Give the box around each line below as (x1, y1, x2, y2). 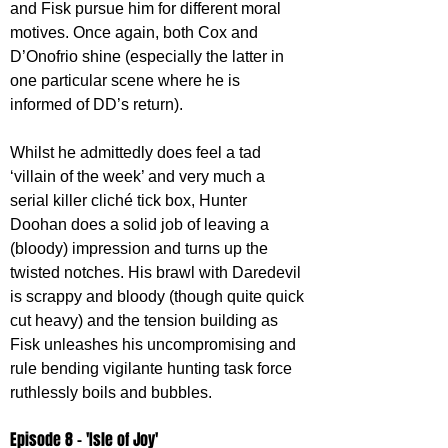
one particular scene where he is (10, 72, 244, 90)
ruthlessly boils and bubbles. (10, 384, 212, 402)
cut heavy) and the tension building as (10, 312, 282, 330)
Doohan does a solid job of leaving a (10, 216, 273, 234)
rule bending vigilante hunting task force (10, 360, 296, 378)
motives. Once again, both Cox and (10, 24, 262, 42)
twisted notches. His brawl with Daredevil (10, 264, 305, 282)
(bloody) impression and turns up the (10, 240, 272, 258)
